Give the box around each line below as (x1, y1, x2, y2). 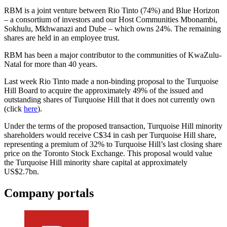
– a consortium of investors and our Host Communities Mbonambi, (4, 15, 217, 24)
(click (4, 104, 24, 113)
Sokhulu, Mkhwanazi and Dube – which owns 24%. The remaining (4, 24, 221, 33)
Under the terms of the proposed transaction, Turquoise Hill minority (4, 121, 222, 130)
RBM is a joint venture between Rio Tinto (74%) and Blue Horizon (4, 6, 219, 15)
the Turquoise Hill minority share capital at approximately (4, 158, 187, 167)
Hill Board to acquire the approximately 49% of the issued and (4, 86, 203, 95)
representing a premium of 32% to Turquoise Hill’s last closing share (4, 139, 222, 148)
